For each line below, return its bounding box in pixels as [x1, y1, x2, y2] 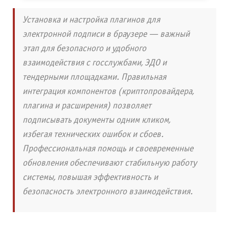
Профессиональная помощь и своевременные [22, 145, 193, 153]
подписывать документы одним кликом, [22, 116, 170, 125]
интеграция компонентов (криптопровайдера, [22, 87, 194, 96]
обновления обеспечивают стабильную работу [22, 159, 197, 168]
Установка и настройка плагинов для [22, 16, 160, 25]
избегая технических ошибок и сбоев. [22, 130, 164, 139]
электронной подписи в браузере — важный [22, 30, 190, 39]
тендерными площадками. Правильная [22, 73, 166, 82]
